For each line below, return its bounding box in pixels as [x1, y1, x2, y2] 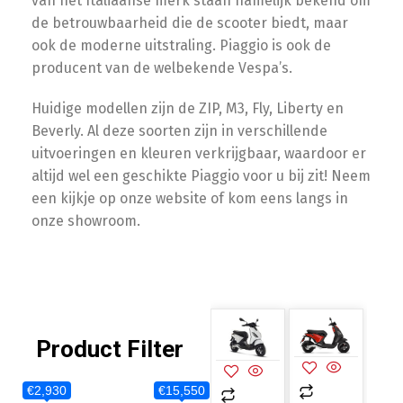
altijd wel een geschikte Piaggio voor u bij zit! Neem [31, 167, 371, 184]
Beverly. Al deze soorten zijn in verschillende [31, 122, 327, 139]
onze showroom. [31, 212, 140, 229]
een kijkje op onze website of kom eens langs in [31, 190, 348, 207]
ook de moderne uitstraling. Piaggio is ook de [31, 37, 331, 54]
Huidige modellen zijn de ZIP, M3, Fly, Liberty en [31, 100, 344, 117]
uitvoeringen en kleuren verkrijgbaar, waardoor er [31, 145, 366, 162]
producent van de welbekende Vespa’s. [31, 59, 292, 76]
